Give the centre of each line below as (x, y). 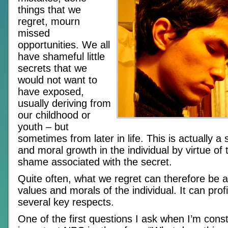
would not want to (58, 80)
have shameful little (61, 56)
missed (34, 33)
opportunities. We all (64, 45)
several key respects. (66, 202)
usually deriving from (64, 103)
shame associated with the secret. (95, 162)
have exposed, (51, 92)
